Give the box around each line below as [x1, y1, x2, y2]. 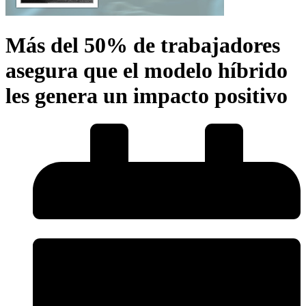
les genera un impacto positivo [5, 83, 288, 109]
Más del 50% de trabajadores [5, 33, 280, 58]
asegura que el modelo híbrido [5, 58, 288, 83]
